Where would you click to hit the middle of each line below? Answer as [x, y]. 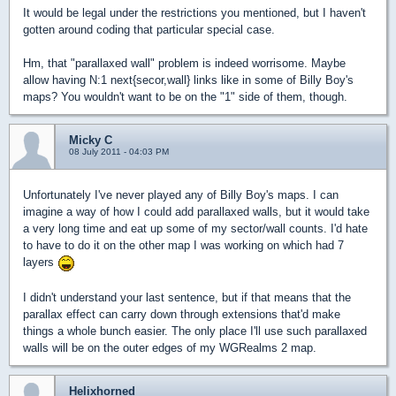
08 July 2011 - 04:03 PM [119, 152]
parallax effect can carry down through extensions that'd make [182, 314]
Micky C [91, 140]
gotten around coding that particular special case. [149, 30]
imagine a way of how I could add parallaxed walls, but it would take [196, 212]
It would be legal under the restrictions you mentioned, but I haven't [194, 13]
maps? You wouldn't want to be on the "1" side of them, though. [185, 97]
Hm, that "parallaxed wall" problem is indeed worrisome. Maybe [184, 63]
